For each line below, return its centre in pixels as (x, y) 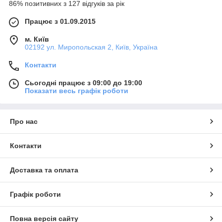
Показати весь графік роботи (77, 91)
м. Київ (37, 39)
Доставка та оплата (44, 170)
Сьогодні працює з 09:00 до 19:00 (83, 83)
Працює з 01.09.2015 (60, 22)
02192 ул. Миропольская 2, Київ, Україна (91, 47)
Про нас (24, 122)
